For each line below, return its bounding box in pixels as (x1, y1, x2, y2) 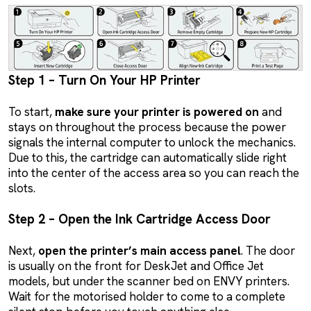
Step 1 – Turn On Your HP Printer (8, 71, 201, 89)
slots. (8, 180, 35, 196)
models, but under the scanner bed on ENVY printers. (8, 273, 289, 289)
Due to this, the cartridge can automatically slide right (8, 149, 287, 165)
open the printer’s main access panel (38, 242, 241, 258)
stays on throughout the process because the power (8, 119, 286, 135)
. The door (241, 242, 295, 258)
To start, (8, 103, 55, 119)
